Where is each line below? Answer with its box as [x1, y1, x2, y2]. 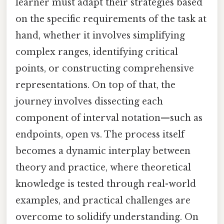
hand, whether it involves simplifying [15, 29, 185, 41]
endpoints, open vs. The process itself [15, 128, 184, 140]
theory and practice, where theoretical [15, 161, 191, 173]
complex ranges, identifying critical [15, 46, 178, 57]
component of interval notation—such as [15, 112, 202, 123]
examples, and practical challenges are [15, 194, 190, 206]
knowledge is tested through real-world [15, 178, 196, 189]
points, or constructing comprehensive [15, 62, 194, 74]
